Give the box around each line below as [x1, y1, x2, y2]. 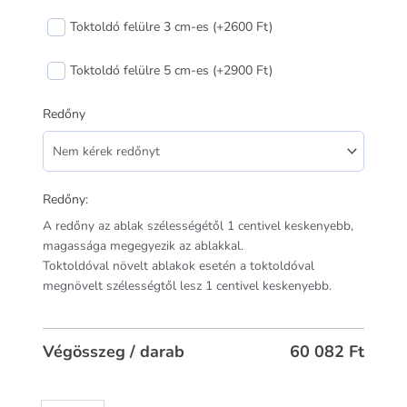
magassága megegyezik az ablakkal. [43, 237, 243, 255]
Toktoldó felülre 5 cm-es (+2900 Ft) [70, 62, 273, 80]
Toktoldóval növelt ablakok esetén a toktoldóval [43, 257, 314, 275]
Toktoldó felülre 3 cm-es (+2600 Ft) [70, 18, 273, 36]
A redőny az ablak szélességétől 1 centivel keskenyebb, [43, 217, 353, 235]
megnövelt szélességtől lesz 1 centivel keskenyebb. [43, 277, 332, 295]
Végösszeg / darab [43, 341, 184, 363]
